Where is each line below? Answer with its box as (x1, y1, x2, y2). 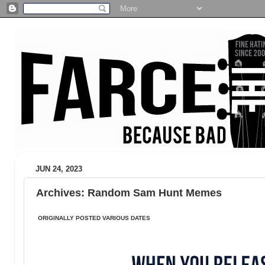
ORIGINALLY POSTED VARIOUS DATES (36, 215, 150, 221)
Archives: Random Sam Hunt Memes (36, 186, 222, 199)
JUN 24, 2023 (35, 164, 82, 174)
